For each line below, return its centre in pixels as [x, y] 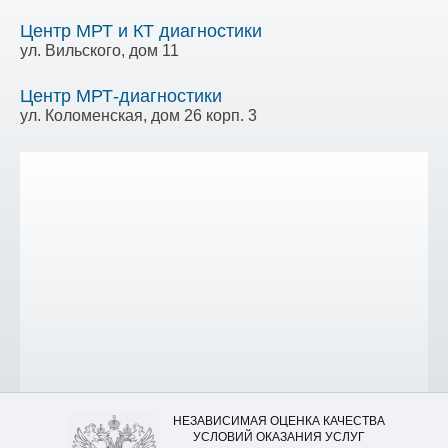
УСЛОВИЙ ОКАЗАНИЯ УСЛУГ [279, 436]
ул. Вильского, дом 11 [99, 50]
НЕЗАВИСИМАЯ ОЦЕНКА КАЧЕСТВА [279, 420]
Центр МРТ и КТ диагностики [141, 30]
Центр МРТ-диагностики [121, 95]
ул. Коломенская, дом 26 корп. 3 [138, 115]
